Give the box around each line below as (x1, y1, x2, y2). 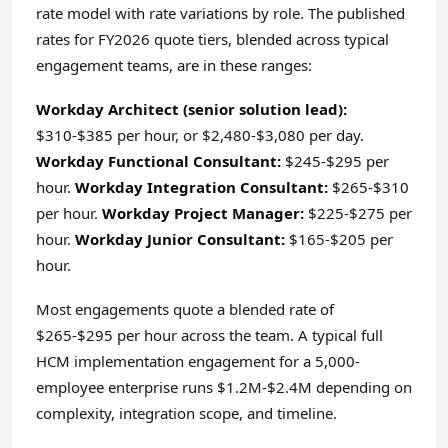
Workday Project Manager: (102, 203, 304, 223)
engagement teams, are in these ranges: (36, 55, 312, 75)
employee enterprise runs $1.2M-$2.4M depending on (36, 377, 412, 397)
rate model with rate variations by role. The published (36, 3, 405, 23)
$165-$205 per (285, 229, 393, 249)
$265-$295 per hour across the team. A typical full (36, 325, 383, 345)
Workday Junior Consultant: (75, 229, 285, 249)
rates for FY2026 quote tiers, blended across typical (36, 29, 389, 49)
